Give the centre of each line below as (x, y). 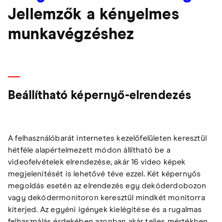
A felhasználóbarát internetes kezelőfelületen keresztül (107, 138)
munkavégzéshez (71, 34)
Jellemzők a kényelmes (94, 15)
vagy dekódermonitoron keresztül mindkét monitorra (107, 197)
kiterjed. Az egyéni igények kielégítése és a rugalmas (105, 209)
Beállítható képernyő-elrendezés (100, 95)
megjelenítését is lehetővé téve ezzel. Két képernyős (105, 174)
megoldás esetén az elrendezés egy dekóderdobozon (107, 186)
